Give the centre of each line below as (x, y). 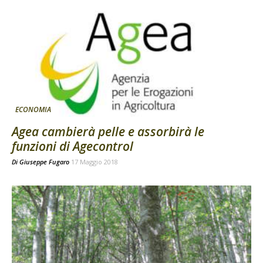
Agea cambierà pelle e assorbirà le (108, 132)
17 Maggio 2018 (95, 162)
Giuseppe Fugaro (44, 162)
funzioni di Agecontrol (73, 146)
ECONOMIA (33, 110)
